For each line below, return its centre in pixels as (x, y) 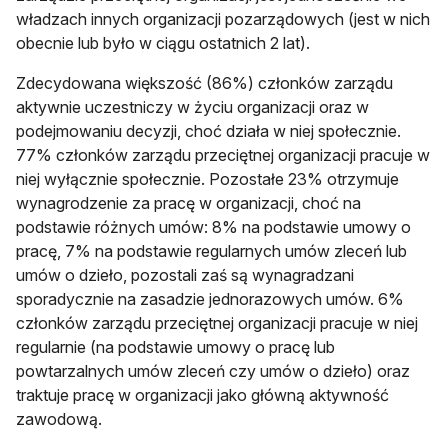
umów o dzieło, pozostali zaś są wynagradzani (185, 274)
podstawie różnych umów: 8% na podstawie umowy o (213, 226)
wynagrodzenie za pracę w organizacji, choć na (188, 202)
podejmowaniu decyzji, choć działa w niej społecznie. (208, 130)
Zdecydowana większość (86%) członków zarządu (204, 82)
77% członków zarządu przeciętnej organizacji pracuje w (223, 154)
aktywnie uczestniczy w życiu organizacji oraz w (192, 106)
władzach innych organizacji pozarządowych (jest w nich (223, 18)
